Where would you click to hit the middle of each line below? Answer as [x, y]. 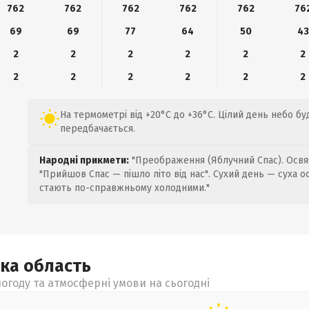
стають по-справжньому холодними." [124, 188]
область [57, 266]
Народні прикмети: [84, 160]
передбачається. [98, 129]
